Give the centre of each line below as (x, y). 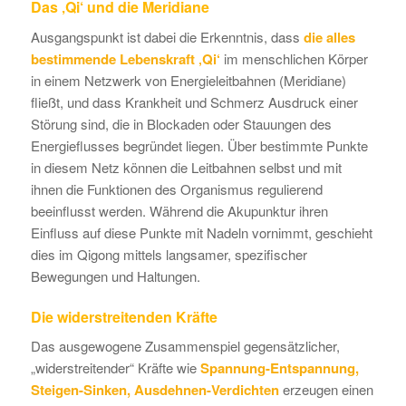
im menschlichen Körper (294, 58)
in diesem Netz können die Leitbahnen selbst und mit (186, 167)
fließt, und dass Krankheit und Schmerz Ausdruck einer (194, 101)
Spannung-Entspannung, (279, 368)
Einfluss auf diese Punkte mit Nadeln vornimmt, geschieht (201, 232)
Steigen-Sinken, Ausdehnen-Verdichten (155, 390)
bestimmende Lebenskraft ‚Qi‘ (125, 58)
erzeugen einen (326, 390)
